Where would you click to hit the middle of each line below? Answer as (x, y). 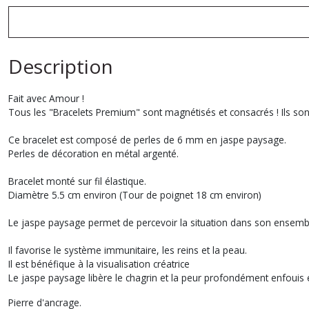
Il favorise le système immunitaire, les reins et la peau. (128, 250)
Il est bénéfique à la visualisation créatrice (99, 264)
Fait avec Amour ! (46, 98)
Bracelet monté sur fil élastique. (77, 181)
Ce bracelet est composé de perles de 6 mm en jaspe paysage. (147, 140)
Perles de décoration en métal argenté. (93, 153)
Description (61, 66)
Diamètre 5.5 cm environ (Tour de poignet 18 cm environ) (135, 195)
